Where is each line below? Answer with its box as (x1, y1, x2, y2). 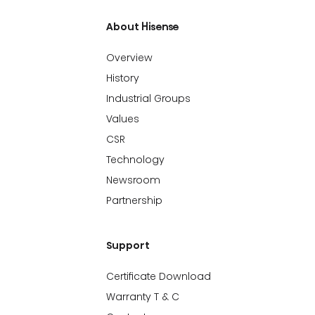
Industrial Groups (106, 91, 191, 105)
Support (106, 238, 150, 252)
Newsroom (106, 173, 161, 187)
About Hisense (106, 20, 180, 34)
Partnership (106, 193, 163, 207)
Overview (106, 51, 153, 65)
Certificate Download (106, 269, 212, 283)
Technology (106, 153, 165, 167)
